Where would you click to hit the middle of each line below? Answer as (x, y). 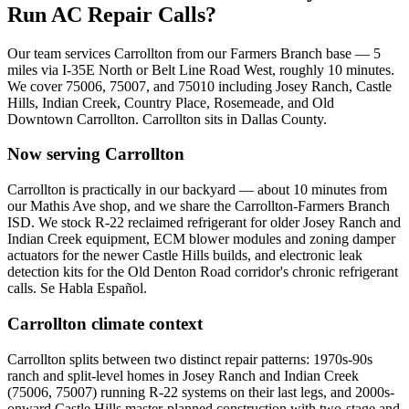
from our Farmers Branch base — (271, 53)
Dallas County (282, 119)
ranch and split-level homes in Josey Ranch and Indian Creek (183, 375)
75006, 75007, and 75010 (140, 86)
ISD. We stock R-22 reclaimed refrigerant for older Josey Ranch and (204, 223)
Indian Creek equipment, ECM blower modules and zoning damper (201, 239)
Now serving (56, 154)
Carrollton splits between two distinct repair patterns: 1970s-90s (190, 359)
